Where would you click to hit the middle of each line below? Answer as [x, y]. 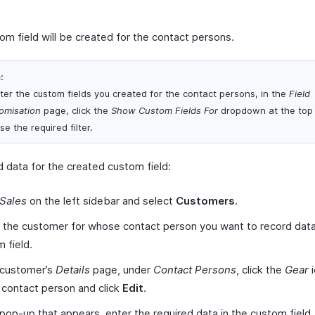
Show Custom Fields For [165, 110]
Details [73, 270]
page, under [122, 270]
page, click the [76, 110]
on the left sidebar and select [101, 201]
